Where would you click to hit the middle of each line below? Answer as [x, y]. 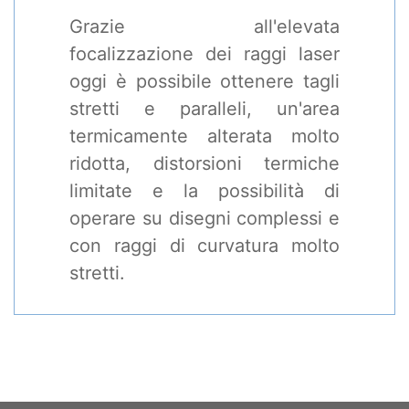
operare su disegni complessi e [204, 218]
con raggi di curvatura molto [204, 246]
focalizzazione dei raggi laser [204, 54]
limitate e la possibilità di [204, 191]
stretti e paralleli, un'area [204, 109]
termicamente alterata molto [204, 136]
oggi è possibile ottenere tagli [204, 81]
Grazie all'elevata [204, 26]
